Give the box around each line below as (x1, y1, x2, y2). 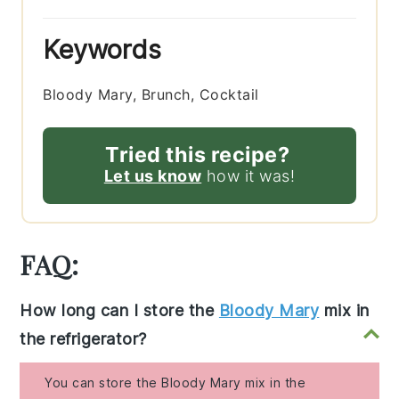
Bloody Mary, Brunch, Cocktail (43, 85, 259, 103)
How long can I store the (20, 300, 219, 320)
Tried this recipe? (105, 141, 289, 167)
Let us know (103, 166, 202, 185)
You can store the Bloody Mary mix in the (45, 374, 306, 390)
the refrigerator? (20, 329, 147, 348)
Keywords (43, 33, 162, 65)
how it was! (201, 166, 296, 185)
